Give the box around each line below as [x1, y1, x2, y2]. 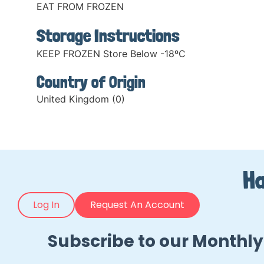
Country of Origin [37, 72, 146, 92]
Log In [33, 198, 60, 212]
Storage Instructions [37, 25, 180, 46]
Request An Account [90, 198, 184, 212]
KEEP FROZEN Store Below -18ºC [37, 48, 186, 60]
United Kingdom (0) [37, 93, 125, 105]
